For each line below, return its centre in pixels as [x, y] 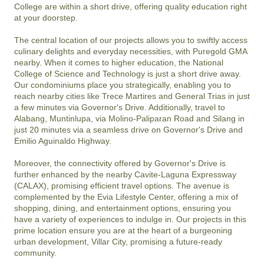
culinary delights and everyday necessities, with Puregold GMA [131, 52]
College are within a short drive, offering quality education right [131, 7]
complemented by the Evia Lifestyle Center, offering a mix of [126, 197]
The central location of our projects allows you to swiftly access [131, 40]
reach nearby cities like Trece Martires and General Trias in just [132, 96]
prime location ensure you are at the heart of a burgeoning [123, 231]
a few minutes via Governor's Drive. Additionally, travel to [120, 108]
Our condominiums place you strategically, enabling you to [123, 85]
